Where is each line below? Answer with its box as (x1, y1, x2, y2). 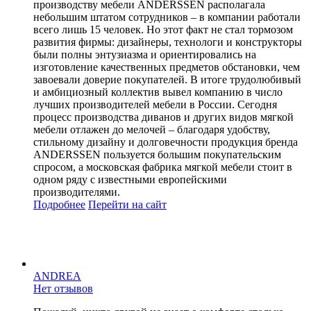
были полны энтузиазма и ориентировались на (33, 48, 256, 60)
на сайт (132, 198, 167, 210)
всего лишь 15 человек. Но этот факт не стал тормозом (33, 23, 293, 35)
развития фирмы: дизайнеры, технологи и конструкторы (33, 35, 302, 48)
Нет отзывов (33, 282, 93, 294)
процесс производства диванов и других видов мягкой (33, 110, 294, 123)
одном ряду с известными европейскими (33, 173, 227, 185)
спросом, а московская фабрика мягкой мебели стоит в (33, 160, 292, 173)
